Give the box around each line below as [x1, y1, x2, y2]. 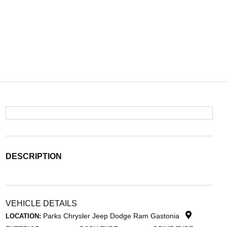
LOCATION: [5, 212, 41, 220]
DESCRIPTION [5, 152, 62, 161]
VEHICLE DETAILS [5, 199, 77, 208]
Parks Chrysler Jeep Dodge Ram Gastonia [43, 212, 181, 220]
